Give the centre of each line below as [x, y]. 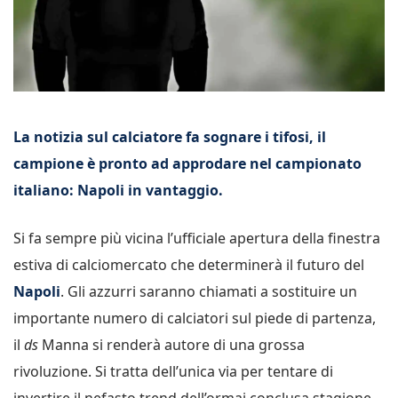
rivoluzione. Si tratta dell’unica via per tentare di [173, 371]
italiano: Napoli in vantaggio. [118, 190]
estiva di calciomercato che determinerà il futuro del [189, 264]
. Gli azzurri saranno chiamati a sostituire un [209, 291]
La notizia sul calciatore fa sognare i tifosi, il [170, 136]
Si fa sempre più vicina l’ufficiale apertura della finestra [197, 238]
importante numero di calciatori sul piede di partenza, [195, 318]
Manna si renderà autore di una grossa [171, 344]
